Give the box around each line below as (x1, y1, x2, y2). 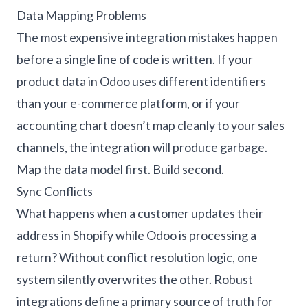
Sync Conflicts (16, 184, 93, 199)
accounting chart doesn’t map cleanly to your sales (16, 118, 285, 133)
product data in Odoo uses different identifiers (16, 74, 266, 89)
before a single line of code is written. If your (16, 52, 253, 67)
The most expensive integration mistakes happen (16, 30, 278, 45)
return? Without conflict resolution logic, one (16, 250, 258, 265)
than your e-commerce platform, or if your (16, 96, 240, 111)
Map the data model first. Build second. (16, 162, 224, 177)
